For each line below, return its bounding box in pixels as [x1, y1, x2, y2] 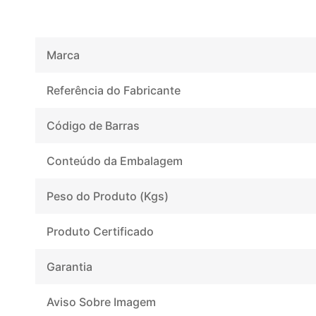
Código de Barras [47, 118, 140, 133]
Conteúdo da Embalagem [47, 153, 183, 168]
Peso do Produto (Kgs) [47, 188, 169, 203]
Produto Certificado [47, 224, 154, 238]
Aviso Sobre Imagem [47, 294, 156, 309]
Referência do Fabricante [47, 83, 181, 97]
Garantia [47, 259, 92, 274]
